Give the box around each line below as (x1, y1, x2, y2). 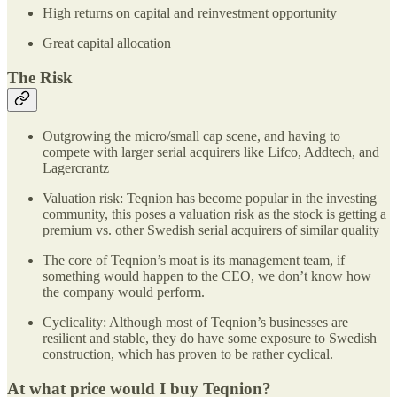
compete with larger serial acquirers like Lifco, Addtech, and (43, 144, 379, 160)
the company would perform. (43, 284, 205, 300)
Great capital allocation (43, 35, 171, 51)
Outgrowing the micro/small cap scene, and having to (43, 128, 340, 144)
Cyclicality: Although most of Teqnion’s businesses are (43, 314, 348, 330)
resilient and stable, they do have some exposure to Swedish (43, 330, 377, 346)
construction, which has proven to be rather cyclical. (43, 346, 333, 362)
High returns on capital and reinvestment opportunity (43, 5, 337, 21)
